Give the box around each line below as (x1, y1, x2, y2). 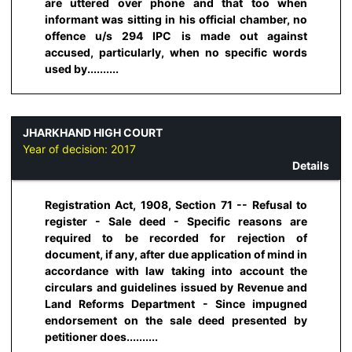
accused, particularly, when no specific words (45, 46, 307, 60)
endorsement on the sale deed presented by (45, 313, 307, 328)
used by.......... (45, 62, 119, 76)
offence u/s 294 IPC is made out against (45, 29, 307, 43)
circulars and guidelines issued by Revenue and (45, 280, 307, 295)
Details (292, 158, 329, 172)
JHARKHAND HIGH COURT (23, 125, 163, 139)
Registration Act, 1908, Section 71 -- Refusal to (45, 198, 307, 212)
